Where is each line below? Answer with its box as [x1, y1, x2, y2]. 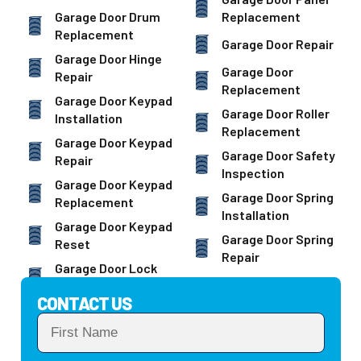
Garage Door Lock [55, 260, 157, 276]
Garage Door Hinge [55, 51, 162, 67]
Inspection [222, 165, 284, 181]
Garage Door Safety [222, 147, 335, 164]
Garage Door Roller [222, 106, 330, 122]
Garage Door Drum [55, 9, 160, 25]
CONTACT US [36, 293, 131, 314]
